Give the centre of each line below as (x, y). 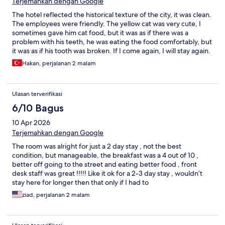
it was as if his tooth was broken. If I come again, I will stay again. (111, 51)
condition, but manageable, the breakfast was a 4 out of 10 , (105, 155)
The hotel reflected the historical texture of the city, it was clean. (112, 15)
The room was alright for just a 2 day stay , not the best (97, 146)
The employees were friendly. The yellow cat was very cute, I (106, 24)
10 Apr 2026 (31, 123)
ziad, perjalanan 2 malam (56, 195)
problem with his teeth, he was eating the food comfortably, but (112, 42)
